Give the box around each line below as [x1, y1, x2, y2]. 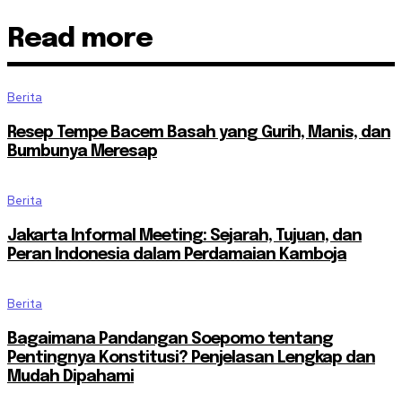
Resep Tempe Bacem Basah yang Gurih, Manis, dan [7, 125, 390, 142]
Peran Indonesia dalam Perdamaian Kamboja [7, 247, 346, 264]
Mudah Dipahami [7, 369, 134, 386]
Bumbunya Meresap [7, 144, 157, 161]
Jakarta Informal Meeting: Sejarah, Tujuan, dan [7, 228, 362, 245]
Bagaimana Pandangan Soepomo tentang [7, 331, 333, 348]
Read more [7, 25, 153, 54]
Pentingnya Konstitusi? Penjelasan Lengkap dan [7, 350, 375, 367]
